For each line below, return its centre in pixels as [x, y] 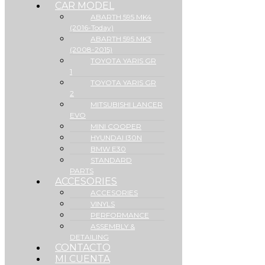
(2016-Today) [92, 28]
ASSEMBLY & [113, 226]
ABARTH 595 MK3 [121, 39]
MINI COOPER [116, 126]
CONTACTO [83, 248]
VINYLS [103, 204]
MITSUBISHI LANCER [127, 104]
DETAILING [89, 237]
